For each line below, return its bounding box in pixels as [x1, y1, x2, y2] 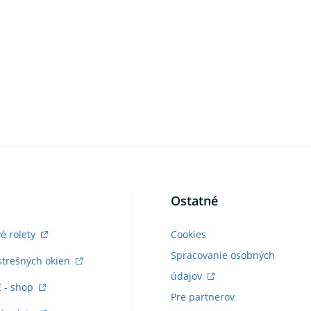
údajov [170, 269, 205, 283]
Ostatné [170, 192, 218, 209]
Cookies [170, 227, 206, 241]
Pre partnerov [170, 289, 235, 303]
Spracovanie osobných [170, 248, 275, 262]
